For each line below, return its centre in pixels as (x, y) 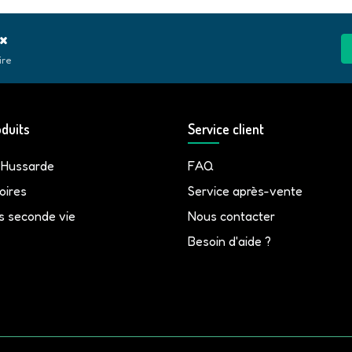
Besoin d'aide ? (229, 241)
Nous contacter (231, 216)
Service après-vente (245, 191)
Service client (226, 129)
